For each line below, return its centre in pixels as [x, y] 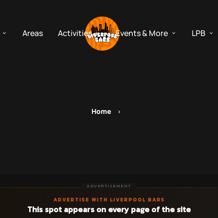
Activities [75, 33]
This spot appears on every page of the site [109, 209]
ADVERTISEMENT [109, 186]
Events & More [142, 33]
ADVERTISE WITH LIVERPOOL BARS [109, 200]
